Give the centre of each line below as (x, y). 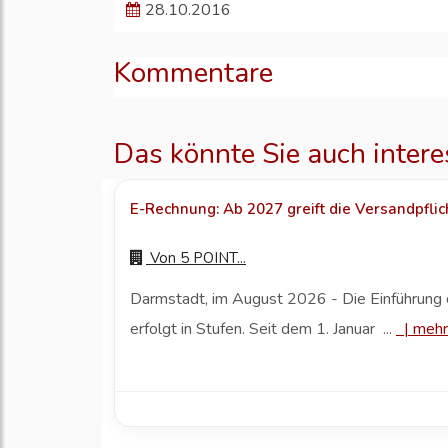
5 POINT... (213, 258)
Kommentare (193, 73)
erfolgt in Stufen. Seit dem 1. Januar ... (263, 329)
